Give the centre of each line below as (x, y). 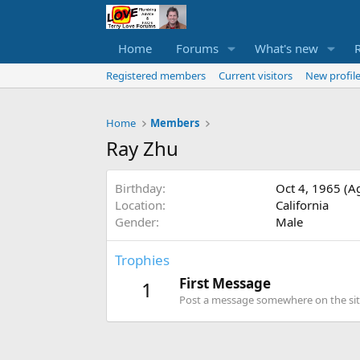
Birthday (139, 188)
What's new (286, 49)
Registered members (156, 76)
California (302, 205)
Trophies (142, 260)
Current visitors (256, 76)
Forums (197, 49)
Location (139, 205)
